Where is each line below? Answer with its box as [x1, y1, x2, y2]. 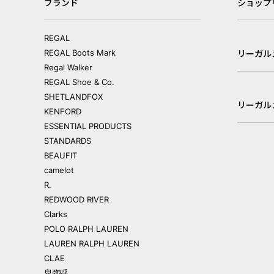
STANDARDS [44, 136, 91, 146]
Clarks [44, 209, 67, 220]
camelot [44, 165, 74, 176]
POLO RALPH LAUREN [44, 224, 128, 234]
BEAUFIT [44, 150, 77, 161]
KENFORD [44, 106, 81, 117]
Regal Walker [44, 62, 92, 73]
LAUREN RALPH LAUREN [44, 239, 139, 249]
